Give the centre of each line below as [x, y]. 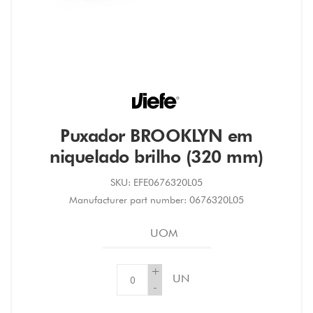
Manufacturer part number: [128, 200]
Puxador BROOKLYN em [156, 136]
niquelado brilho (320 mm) [156, 157]
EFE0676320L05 [168, 183]
